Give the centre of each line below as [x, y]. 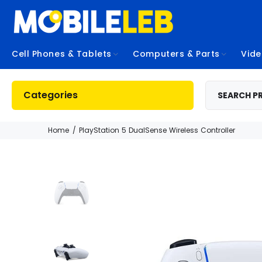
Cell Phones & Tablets [62, 54]
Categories [51, 95]
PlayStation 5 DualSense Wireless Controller [157, 130]
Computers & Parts [176, 54]
